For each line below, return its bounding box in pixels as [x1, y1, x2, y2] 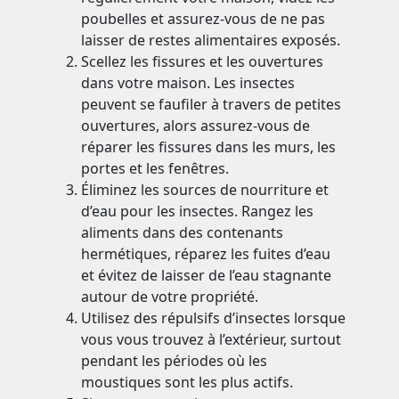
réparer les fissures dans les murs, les [81, 137, 337, 158]
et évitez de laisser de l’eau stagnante [81, 265, 332, 286]
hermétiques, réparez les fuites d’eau [81, 244, 331, 265]
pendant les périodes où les [81, 351, 268, 371]
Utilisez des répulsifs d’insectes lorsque [81, 308, 346, 329]
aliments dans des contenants [81, 223, 284, 243]
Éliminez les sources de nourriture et [81, 180, 330, 200]
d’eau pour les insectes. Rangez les [81, 201, 314, 222]
